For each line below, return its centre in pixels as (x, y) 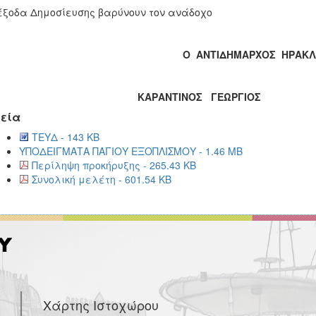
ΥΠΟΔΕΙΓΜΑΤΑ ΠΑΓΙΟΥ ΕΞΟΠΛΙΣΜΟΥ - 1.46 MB (130, 151)
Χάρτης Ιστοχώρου (101, 305)
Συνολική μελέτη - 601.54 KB (101, 179)
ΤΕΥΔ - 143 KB (65, 137)
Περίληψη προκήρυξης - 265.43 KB (114, 165)
